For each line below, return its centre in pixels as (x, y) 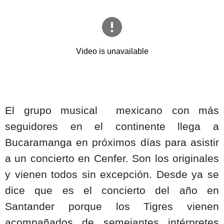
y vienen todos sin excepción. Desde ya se (112, 174)
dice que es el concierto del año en (112, 190)
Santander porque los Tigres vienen (112, 206)
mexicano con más (167, 110)
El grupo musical (51, 110)
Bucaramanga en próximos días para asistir (112, 142)
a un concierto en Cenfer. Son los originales (112, 158)
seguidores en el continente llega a (112, 126)
